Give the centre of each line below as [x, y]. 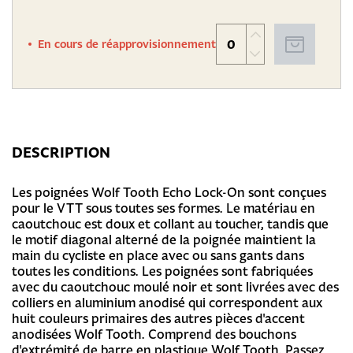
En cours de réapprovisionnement [127, 44]
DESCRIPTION [61, 152]
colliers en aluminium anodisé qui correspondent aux [167, 302]
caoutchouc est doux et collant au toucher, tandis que [170, 223]
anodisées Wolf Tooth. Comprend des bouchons [154, 334]
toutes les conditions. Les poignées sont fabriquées [162, 271]
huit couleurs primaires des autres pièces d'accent [158, 318]
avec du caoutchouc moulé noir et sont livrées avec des [175, 286]
